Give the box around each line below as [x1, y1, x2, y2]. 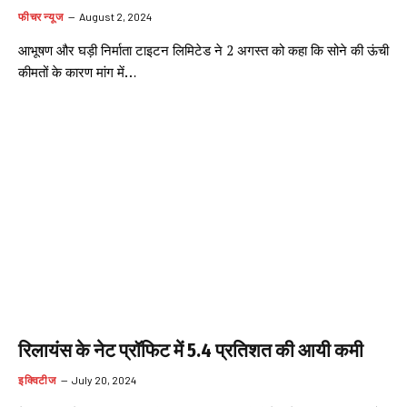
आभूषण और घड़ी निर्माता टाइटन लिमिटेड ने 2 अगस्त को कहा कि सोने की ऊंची [18, 40, 389, 59]
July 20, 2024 [72, 373, 137, 386]
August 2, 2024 [79, 9, 153, 23]
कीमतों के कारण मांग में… [18, 62, 136, 81]
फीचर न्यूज [18, 9, 64, 23]
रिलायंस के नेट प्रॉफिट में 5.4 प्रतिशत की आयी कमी [18, 339, 363, 362]
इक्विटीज [18, 373, 56, 386]
